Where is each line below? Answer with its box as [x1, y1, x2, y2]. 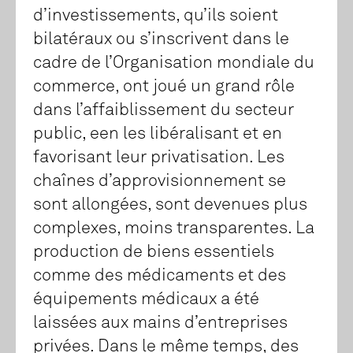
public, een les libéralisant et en [33, 125, 282, 143]
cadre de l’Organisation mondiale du [33, 54, 314, 72]
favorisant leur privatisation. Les [33, 149, 284, 167]
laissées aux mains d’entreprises [33, 314, 288, 333]
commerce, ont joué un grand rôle [33, 78, 295, 96]
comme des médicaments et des [33, 267, 286, 285]
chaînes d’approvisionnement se [33, 173, 286, 191]
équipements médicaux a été [33, 291, 259, 309]
